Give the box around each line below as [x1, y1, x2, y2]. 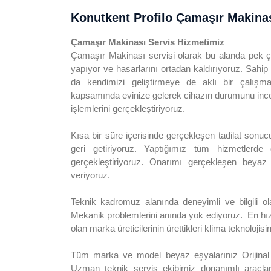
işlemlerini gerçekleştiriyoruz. [71, 103, 185, 114]
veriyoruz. [71, 169, 110, 180]
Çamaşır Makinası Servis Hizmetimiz [71, 36, 224, 47]
